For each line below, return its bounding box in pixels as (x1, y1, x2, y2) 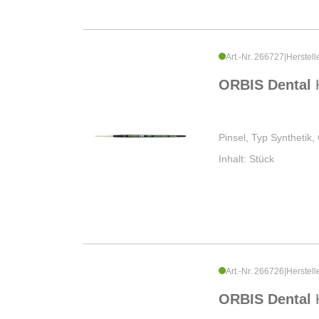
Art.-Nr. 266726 (226, 266, 284, 277)
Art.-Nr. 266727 (226, 52, 284, 63)
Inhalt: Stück (219, 153, 274, 165)
